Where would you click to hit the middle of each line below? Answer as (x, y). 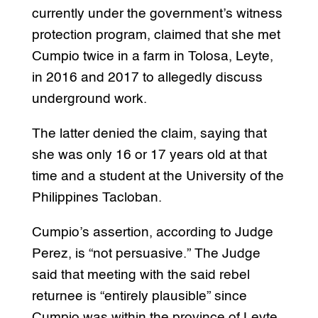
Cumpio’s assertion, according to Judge (152, 233)
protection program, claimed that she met (156, 35)
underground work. (91, 99)
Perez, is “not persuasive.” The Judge (146, 254)
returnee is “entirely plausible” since (139, 297)
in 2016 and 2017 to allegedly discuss (147, 78)
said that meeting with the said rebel (141, 275)
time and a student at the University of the (158, 177)
